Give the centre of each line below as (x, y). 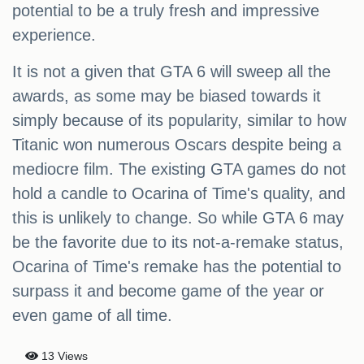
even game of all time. (92, 316)
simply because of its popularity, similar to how (179, 121)
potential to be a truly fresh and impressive (166, 11)
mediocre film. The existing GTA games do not (179, 169)
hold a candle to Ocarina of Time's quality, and (179, 194)
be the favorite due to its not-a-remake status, (178, 243)
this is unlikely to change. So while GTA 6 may (178, 218)
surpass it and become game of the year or (168, 291)
